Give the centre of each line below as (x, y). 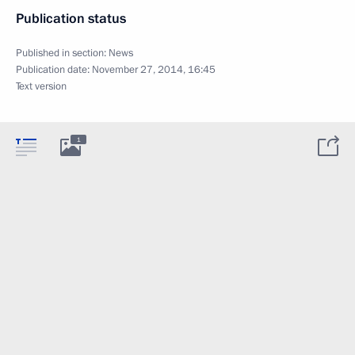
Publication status (71, 18)
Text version (41, 86)
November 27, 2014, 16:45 (154, 69)
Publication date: (54, 69)
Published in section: (62, 53)
